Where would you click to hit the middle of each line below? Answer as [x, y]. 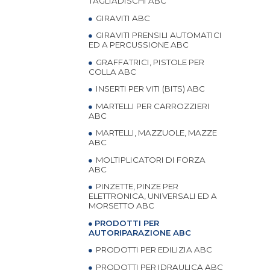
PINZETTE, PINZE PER [136, 186]
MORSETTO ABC [121, 206]
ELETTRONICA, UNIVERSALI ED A [153, 196]
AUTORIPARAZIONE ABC [140, 232]
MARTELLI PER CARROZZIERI [152, 106]
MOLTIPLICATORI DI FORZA [150, 159]
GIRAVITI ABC [122, 18]
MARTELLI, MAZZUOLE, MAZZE [155, 133]
